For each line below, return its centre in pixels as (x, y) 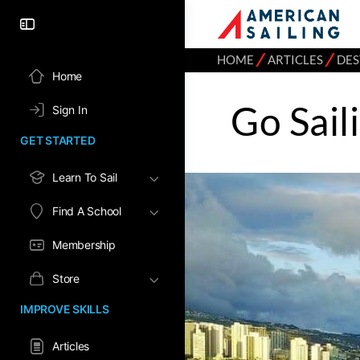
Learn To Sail (85, 177)
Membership (84, 245)
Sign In (70, 110)
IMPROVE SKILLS (65, 309)
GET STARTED (58, 140)
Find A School (87, 211)
